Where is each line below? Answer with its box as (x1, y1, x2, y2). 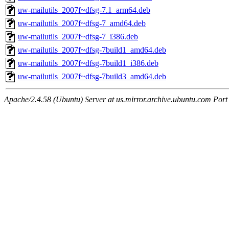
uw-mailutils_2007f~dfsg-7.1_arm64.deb (18, 6, 150, 15)
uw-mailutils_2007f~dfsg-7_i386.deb (18, 32, 138, 41)
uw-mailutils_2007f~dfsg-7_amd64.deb (18, 19, 146, 28)
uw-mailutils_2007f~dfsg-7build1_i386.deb (18, 59, 158, 68)
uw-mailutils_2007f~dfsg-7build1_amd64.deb (18, 45, 166, 55)
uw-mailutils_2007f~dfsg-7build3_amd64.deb (18, 72, 166, 81)
